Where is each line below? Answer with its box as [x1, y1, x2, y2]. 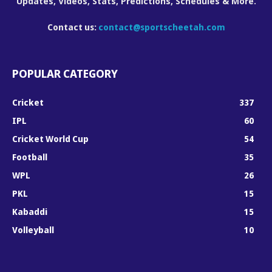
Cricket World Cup [12, 132, 89, 144]
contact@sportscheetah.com [98, 21, 225, 33]
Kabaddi [12, 205, 47, 217]
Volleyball [12, 223, 54, 236]
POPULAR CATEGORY [12, 66, 118, 81]
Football [12, 151, 47, 163]
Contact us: [47, 21, 98, 33]
